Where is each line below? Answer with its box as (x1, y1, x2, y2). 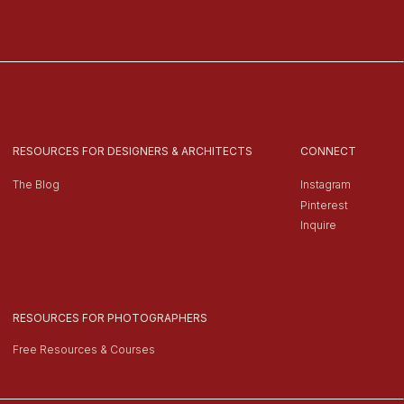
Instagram (300, 178, 351, 191)
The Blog (13, 178, 60, 191)
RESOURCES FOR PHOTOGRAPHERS (13, 311, 207, 325)
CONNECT (300, 144, 356, 158)
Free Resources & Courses (13, 343, 155, 356)
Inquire (300, 218, 336, 232)
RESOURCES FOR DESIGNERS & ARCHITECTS (13, 144, 252, 158)
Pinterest (300, 198, 348, 212)
